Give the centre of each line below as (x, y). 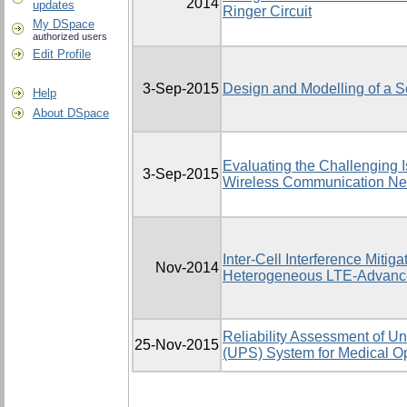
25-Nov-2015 (177, 345)
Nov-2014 (187, 268)
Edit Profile (62, 54)
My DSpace (64, 24)
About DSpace (71, 113)
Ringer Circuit (267, 12)
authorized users (70, 36)
